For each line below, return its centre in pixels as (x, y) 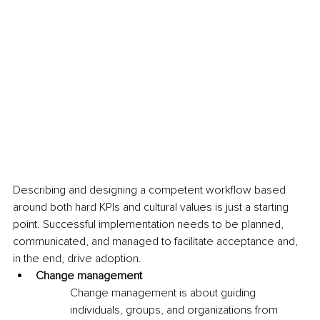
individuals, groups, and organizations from (175, 310)
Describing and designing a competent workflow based (151, 190)
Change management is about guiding (164, 292)
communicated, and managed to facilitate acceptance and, (157, 241)
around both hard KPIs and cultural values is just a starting (152, 207)
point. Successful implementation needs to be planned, (150, 224)
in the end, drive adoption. (79, 258)
